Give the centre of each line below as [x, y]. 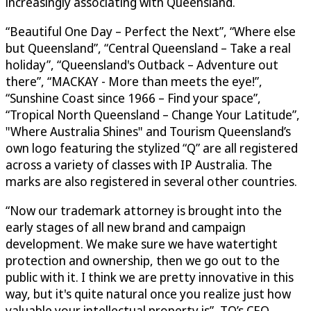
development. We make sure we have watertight [142, 243]
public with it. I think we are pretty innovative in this [150, 277]
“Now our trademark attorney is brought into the [144, 210]
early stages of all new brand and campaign [126, 227]
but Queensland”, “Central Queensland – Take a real [148, 48]
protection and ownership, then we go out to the [143, 260]
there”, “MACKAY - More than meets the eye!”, [134, 81]
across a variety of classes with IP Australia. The [139, 164]
